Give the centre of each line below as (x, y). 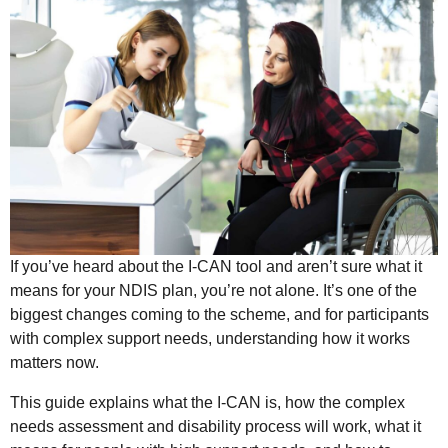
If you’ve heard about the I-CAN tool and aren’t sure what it (216, 266)
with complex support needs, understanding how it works (210, 338)
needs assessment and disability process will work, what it (215, 426)
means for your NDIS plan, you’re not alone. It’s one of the (213, 290)
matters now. (54, 362)
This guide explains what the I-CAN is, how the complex (207, 402)
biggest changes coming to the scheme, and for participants (219, 314)
